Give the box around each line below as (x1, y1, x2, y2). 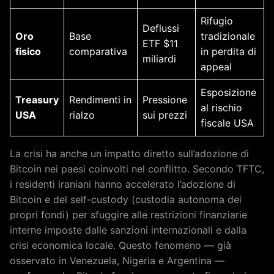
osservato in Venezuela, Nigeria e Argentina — (10, 254, 224, 267)
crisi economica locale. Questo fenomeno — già (10, 239, 231, 251)
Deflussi (143, 21, 179, 34)
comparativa (69, 45, 127, 57)
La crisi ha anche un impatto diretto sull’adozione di (10, 147, 249, 160)
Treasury (15, 93, 59, 106)
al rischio (201, 101, 242, 114)
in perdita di (201, 45, 256, 57)
